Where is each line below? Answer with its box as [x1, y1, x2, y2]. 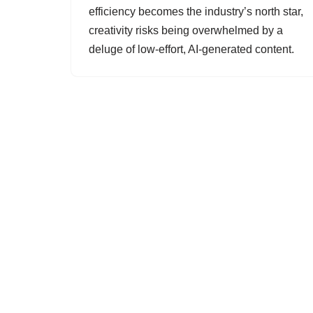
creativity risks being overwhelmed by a [89, 24, 283, 36]
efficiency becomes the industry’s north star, [89, 6, 303, 17]
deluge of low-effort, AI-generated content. [89, 43, 294, 55]
